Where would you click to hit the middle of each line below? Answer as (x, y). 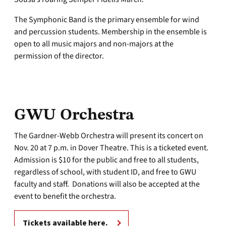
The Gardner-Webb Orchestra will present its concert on (109, 136)
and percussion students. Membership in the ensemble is (110, 32)
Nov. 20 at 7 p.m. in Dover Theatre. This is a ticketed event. (111, 148)
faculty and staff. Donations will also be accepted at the (107, 184)
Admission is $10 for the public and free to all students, (106, 160)
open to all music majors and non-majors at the (94, 44)
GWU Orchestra (74, 116)
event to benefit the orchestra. (65, 196)
